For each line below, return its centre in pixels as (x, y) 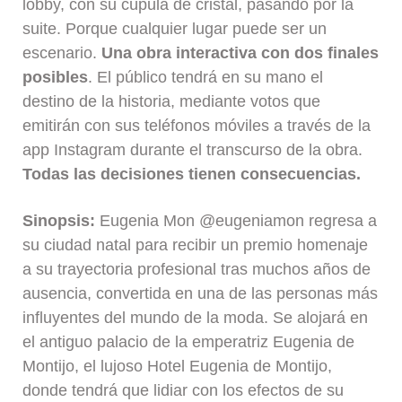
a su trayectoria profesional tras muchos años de (197, 269)
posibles (56, 77)
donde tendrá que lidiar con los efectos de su (184, 390)
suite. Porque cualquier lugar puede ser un (175, 28)
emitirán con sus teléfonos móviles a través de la (197, 125)
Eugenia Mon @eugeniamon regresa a (236, 221)
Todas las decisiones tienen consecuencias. (192, 174)
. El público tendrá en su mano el (206, 77)
